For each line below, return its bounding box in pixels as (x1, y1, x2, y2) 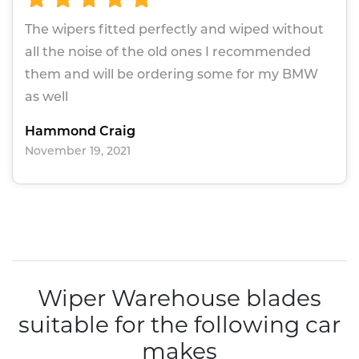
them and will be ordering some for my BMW (25, 67, 318, 83)
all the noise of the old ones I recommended (25, 44, 311, 60)
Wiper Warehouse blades (38, 284, 321, 313)
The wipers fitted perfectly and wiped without (25, 22, 324, 38)
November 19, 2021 (25, 143, 131, 159)
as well (25, 89, 68, 105)
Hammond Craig (25, 123, 135, 139)
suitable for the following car (18, 311, 341, 339)
